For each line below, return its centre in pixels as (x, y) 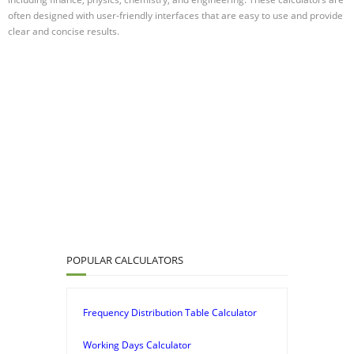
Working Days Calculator (137, 345)
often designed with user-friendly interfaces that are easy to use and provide (175, 15)
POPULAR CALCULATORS (125, 260)
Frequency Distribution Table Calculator (170, 312)
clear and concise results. (64, 31)
